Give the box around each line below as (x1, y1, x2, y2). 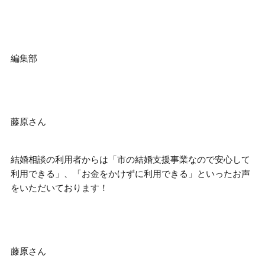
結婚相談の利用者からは (11, 155, 108, 165)
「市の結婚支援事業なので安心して (108, 155, 250, 165)
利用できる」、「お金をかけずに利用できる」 (11, 169, 197, 179)
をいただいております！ (11, 183, 108, 193)
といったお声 (197, 169, 250, 179)
